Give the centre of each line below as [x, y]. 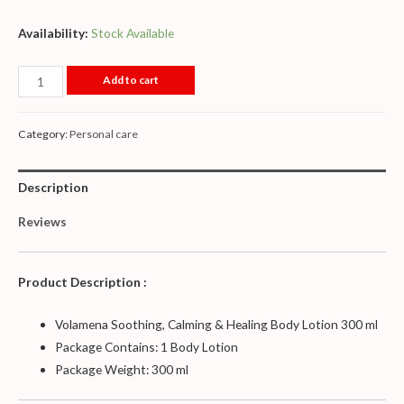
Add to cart [130, 79]
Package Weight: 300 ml [122, 370]
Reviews [42, 222]
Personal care [104, 133]
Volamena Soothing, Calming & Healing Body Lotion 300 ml [217, 325]
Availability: [53, 32]
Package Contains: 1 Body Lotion [147, 347]
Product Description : [83, 282]
